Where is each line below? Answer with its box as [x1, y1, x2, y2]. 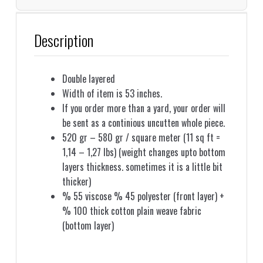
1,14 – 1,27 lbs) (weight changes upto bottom [62, 144, 225, 159]
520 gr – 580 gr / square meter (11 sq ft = [62, 130, 220, 144]
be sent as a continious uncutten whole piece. [62, 115, 225, 130]
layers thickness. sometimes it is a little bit [62, 159, 222, 174]
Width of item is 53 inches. [62, 86, 162, 100]
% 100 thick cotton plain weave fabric [62, 203, 201, 218]
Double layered [62, 71, 115, 86]
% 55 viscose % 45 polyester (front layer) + [62, 188, 224, 203]
